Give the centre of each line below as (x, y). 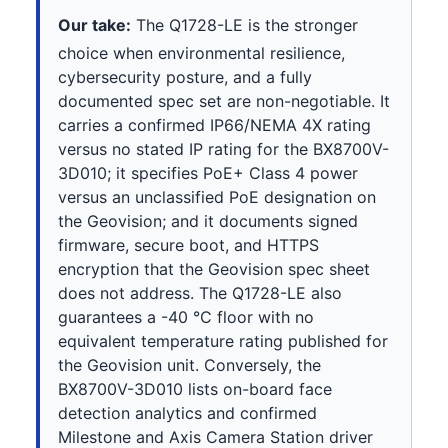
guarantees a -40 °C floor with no (186, 316)
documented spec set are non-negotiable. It (224, 100)
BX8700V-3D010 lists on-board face (195, 388)
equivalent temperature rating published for (223, 340)
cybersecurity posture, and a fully (185, 76)
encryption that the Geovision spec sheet (214, 268)
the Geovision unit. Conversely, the (189, 364)
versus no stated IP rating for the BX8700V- (223, 148)
